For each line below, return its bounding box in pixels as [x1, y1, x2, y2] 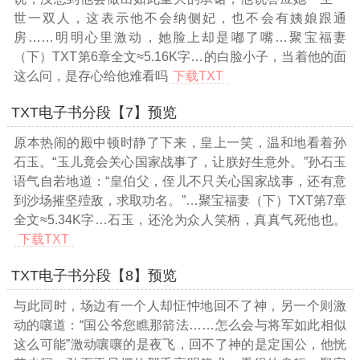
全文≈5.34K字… [13, 212, 108, 227]
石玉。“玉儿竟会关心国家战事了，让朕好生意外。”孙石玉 [13, 154, 347, 169]
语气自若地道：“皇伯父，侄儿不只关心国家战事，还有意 [13, 174, 347, 188]
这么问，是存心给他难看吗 [13, 68, 168, 83]
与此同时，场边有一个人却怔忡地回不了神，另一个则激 [13, 298, 347, 313]
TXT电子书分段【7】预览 [10, 104, 177, 121]
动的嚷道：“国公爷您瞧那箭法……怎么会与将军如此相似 [13, 317, 347, 332]
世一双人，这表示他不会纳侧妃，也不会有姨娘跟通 [13, 10, 347, 25]
